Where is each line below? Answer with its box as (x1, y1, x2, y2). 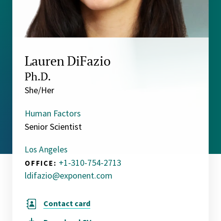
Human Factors (25, 107, 81, 119)
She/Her (25, 84, 54, 96)
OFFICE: (25, 158, 57, 168)
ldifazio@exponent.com (25, 169, 112, 181)
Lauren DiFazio (25, 52, 110, 69)
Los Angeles (25, 144, 68, 155)
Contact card (43, 198, 90, 209)
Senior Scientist (25, 120, 82, 132)
